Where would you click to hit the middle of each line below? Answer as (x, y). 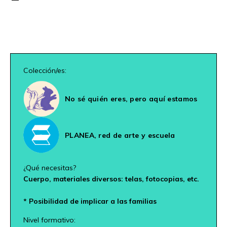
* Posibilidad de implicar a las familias (90, 201)
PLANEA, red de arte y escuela (120, 135)
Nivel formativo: (49, 220)
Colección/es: (45, 70)
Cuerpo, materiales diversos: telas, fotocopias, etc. (111, 179)
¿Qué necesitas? (50, 167)
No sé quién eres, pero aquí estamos (131, 99)
